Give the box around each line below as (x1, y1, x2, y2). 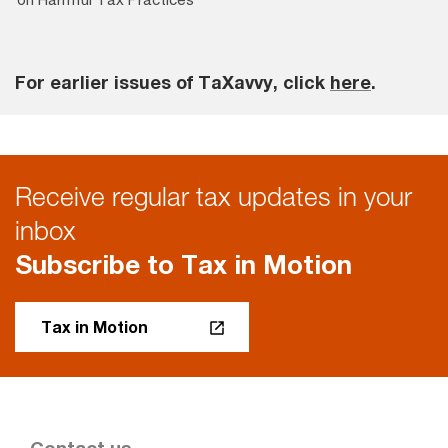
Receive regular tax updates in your (15, 180, 412, 212)
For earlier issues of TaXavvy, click (15, 70, 330, 93)
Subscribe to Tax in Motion (15, 248, 352, 280)
